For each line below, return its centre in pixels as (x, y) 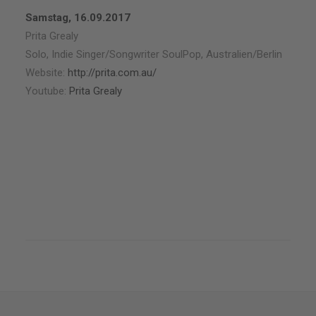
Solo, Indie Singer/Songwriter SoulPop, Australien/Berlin (154, 54)
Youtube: (47, 91)
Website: (47, 73)
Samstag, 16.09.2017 (78, 18)
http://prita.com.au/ (112, 73)
